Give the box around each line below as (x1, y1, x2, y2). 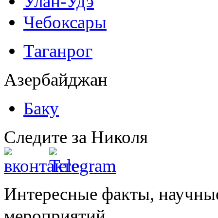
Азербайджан (4, 69, 108, 90)
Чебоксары (23, 12, 107, 32)
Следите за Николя (4, 127, 148, 147)
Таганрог (23, 40, 92, 61)
